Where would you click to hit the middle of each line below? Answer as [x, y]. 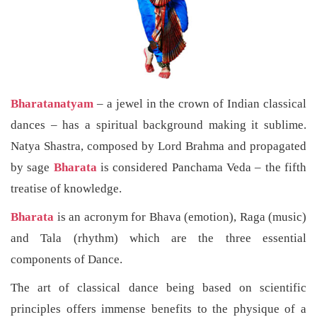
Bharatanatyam [52, 103]
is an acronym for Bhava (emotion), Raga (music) [180, 217]
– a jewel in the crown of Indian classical [200, 103]
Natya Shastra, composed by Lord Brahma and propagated [158, 146]
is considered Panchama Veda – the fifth [202, 167]
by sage [32, 167]
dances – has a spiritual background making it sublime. [158, 125]
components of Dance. [67, 259]
